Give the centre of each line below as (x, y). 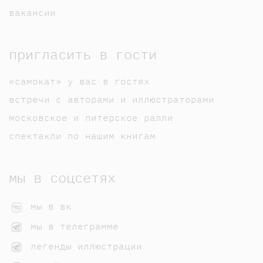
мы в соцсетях (62, 177)
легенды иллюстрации (83, 246)
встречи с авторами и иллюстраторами (112, 99)
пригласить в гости (83, 54)
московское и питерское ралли (91, 117)
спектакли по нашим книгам (82, 135)
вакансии (32, 12)
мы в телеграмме (72, 226)
